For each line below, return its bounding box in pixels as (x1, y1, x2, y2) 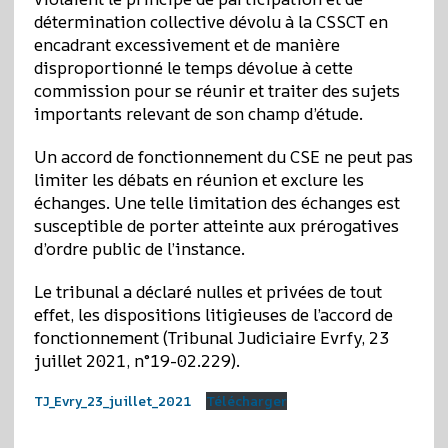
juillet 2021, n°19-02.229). (33, 348, 240, 372)
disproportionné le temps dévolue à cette (33, 55, 353, 79)
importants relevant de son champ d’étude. (33, 101, 363, 125)
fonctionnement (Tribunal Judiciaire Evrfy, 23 (33, 325, 389, 349)
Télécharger (205, 391, 287, 410)
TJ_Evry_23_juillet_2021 (33, 391, 196, 410)
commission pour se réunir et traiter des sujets (33, 78, 400, 102)
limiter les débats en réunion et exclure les (33, 167, 364, 191)
